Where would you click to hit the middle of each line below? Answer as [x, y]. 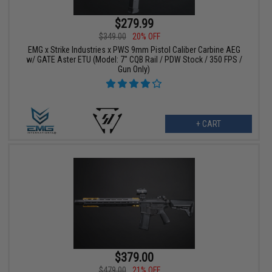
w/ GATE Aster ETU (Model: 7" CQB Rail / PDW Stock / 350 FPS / [134, 60]
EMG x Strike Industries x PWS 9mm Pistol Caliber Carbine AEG [134, 50]
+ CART [208, 124]
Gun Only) [134, 70]
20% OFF [146, 37]
